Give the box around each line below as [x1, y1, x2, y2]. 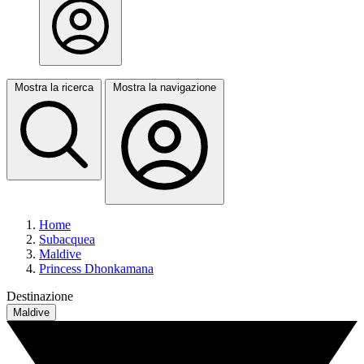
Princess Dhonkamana [39, 262, 154, 275]
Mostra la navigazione [113, 81, 216, 93]
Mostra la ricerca [15, 81, 93, 93]
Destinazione [6, 289, 73, 303]
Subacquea [39, 232, 95, 246]
